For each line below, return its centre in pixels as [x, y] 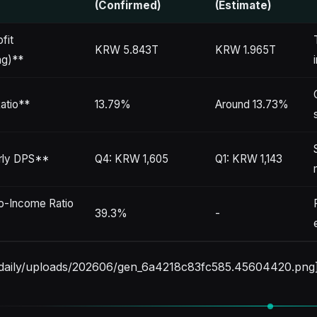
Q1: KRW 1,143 [249, 159]
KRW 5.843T [127, 50]
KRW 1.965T [246, 50]
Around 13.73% [252, 105]
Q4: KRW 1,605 [132, 159]
